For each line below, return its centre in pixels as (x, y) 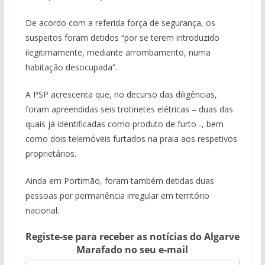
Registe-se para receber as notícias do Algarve (132, 237)
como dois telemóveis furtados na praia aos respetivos (131, 139)
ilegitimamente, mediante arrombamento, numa (118, 52)
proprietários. (51, 153)
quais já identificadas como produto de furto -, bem (124, 124)
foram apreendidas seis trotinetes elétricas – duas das (129, 109)
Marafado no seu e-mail (132, 250)
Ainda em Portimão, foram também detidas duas (119, 181)
